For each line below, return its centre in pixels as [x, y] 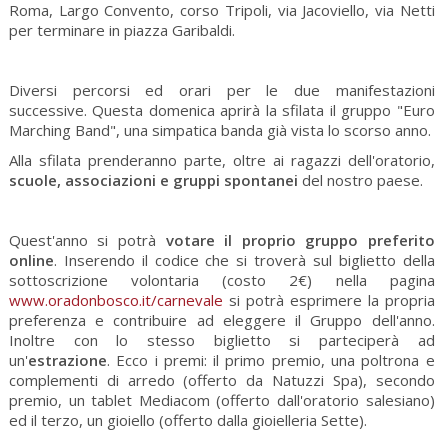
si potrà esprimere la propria [328, 299]
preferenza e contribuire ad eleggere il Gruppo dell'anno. [221, 319]
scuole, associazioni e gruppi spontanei [155, 179]
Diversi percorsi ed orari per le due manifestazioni [221, 89]
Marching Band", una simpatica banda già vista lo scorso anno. [219, 129]
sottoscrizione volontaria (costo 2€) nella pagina [221, 279]
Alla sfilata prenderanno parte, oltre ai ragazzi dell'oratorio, [221, 159]
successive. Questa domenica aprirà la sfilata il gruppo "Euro [221, 109]
